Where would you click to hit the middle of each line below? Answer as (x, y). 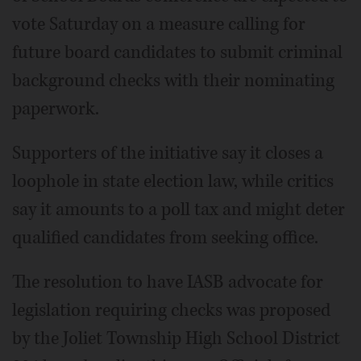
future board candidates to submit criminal (177, 52)
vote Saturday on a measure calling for (159, 24)
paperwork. (56, 108)
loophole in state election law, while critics (173, 181)
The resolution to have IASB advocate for (168, 282)
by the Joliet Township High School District (176, 338)
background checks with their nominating (173, 80)
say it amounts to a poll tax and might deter (178, 209)
